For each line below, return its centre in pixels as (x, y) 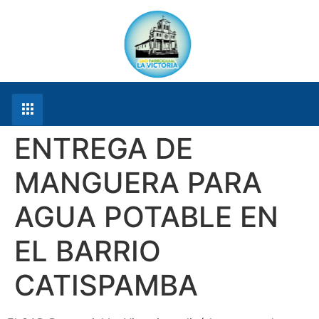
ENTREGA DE (104, 148)
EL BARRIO (88, 251)
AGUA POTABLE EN (146, 217)
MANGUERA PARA (138, 183)
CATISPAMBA (106, 285)
